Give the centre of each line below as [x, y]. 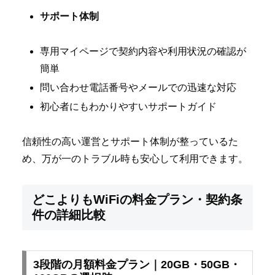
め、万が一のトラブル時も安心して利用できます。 [135, 158]
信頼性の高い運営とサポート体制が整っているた [130, 141]
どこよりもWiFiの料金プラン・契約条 [137, 200]
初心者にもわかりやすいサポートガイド [129, 106]
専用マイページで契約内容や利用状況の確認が [143, 51]
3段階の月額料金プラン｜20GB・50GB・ [137, 264]
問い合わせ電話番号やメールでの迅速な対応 [138, 87]
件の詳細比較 [69, 215]
